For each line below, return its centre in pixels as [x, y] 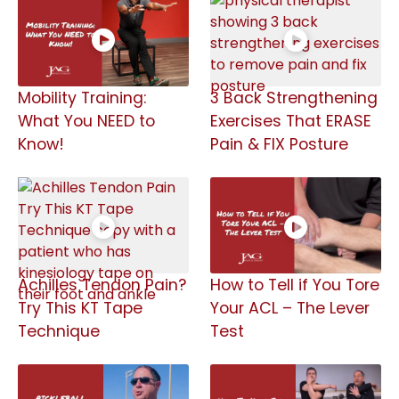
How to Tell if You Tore [295, 285]
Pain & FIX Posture [279, 144]
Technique [59, 331]
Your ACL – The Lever [290, 308]
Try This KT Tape [80, 308]
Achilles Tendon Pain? [102, 285]
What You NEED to [86, 121]
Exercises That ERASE [291, 121]
